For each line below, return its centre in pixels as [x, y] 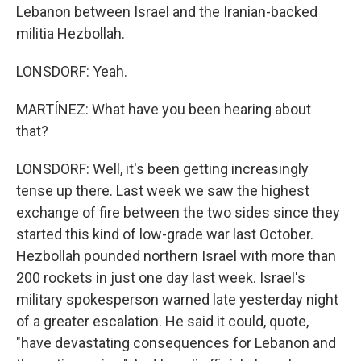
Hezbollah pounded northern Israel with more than [176, 256]
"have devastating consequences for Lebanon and [176, 343]
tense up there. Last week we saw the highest [163, 191]
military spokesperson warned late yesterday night [177, 299]
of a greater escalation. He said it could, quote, [162, 321]
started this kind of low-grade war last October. [165, 234]
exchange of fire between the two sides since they [178, 212]
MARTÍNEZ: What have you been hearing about [164, 109]
